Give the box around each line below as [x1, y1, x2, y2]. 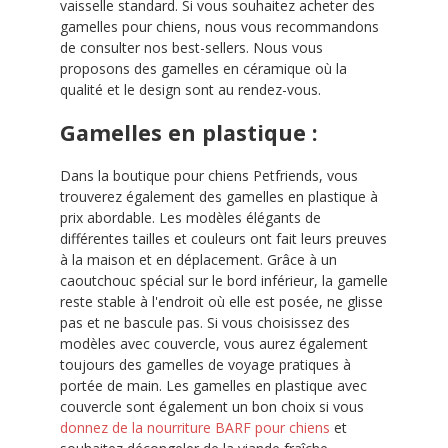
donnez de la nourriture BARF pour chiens [60, 418, 330, 437]
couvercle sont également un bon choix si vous [60, 397, 364, 416]
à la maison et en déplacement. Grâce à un [60, 250, 337, 269]
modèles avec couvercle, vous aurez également [60, 334, 368, 353]
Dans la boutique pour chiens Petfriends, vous [60, 166, 358, 185]
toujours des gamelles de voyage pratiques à [60, 355, 351, 374]
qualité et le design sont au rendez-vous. [60, 80, 321, 99]
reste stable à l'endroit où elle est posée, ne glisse [60, 292, 383, 311]
